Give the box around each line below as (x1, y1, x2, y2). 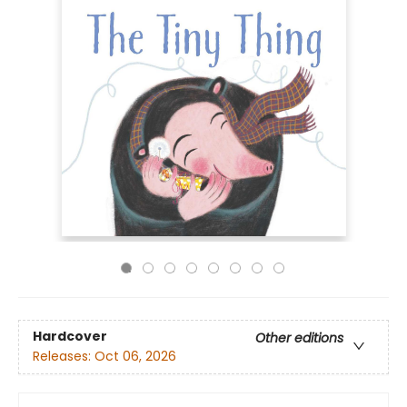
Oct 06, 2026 (94, 347, 176, 366)
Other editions (255, 329, 343, 348)
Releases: (33, 347, 94, 366)
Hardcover (33, 327, 107, 346)
